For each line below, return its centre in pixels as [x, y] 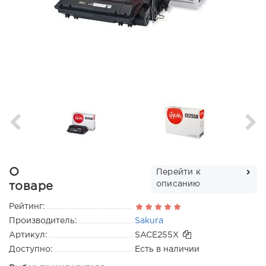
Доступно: [31, 250]
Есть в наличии [167, 250]
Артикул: [28, 235]
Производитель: [43, 221]
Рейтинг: [27, 207]
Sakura [149, 221]
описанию [178, 184]
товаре [31, 187]
